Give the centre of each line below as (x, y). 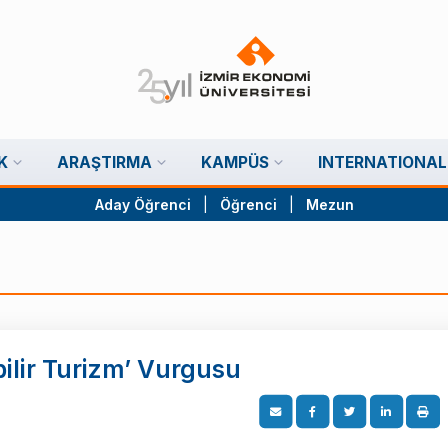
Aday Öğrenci (142, 205)
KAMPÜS (235, 162)
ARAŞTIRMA (104, 162)
